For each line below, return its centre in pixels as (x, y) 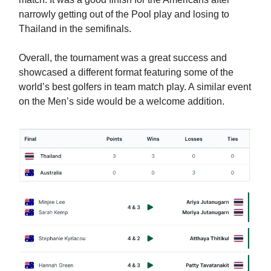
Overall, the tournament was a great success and (123, 57)
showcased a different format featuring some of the (126, 72)
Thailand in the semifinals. (75, 28)
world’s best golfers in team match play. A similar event (135, 87)
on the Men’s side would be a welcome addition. (122, 101)
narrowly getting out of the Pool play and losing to (124, 14)
